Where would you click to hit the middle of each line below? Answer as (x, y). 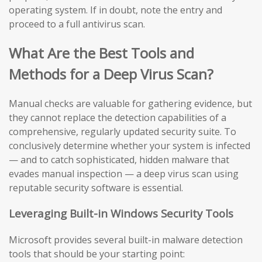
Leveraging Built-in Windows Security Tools (121, 213)
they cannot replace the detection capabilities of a (118, 117)
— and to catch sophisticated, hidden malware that (119, 159)
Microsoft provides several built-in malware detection (126, 239)
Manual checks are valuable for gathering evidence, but (130, 103)
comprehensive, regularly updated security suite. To (123, 131)
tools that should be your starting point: (97, 254)
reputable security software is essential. (96, 187)
